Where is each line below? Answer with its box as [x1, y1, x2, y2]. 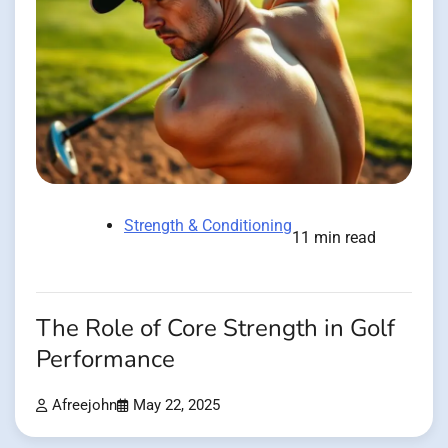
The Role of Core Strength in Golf [36, 312, 395, 346]
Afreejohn [52, 397, 117, 415]
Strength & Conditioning [124, 216, 292, 236]
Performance [36, 343, 175, 377]
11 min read [292, 228, 376, 248]
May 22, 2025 [133, 397, 220, 415]
